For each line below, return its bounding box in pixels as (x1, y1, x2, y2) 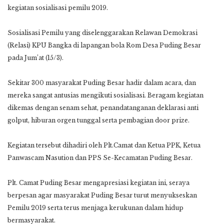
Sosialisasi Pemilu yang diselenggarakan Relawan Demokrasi (7, 28, 197, 36)
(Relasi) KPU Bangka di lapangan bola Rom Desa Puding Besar (7, 41, 201, 49)
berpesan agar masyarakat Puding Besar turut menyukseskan (7, 191, 197, 199)
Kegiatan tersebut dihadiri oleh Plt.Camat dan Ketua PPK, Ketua (7, 141, 200, 149)
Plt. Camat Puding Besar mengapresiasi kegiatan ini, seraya (7, 178, 189, 186)
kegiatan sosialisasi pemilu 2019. (7, 3, 108, 11)
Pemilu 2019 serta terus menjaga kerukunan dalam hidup (7, 203, 183, 211)
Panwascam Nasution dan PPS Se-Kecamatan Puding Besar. (7, 153, 192, 161)
